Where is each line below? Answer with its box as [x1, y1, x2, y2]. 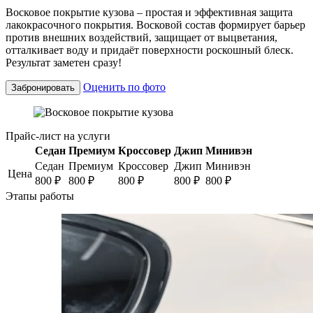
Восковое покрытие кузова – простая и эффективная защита [6, 6, 293, 18]
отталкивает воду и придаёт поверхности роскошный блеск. [6, 43, 293, 56]
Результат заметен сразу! [6, 56, 122, 68]
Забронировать [11, 82, 75, 93]
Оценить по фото [83, 80, 166, 93]
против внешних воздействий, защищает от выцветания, [6, 31, 277, 43]
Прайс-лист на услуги [6, 129, 110, 142]
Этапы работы [6, 189, 74, 202]
